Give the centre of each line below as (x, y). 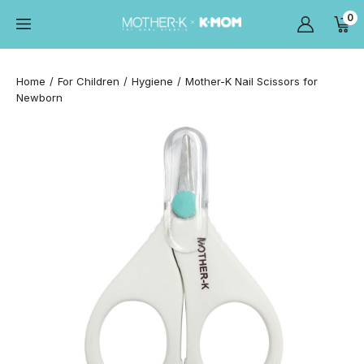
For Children (89, 81)
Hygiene (152, 81)
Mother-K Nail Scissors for (251, 81)
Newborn (39, 97)
